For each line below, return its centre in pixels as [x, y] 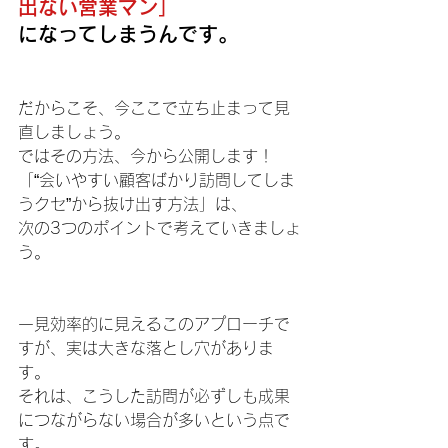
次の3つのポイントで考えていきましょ [159, 228]
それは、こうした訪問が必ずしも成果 [154, 396]
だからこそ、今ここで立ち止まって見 [154, 108]
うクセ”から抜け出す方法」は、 [132, 204]
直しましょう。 [74, 132]
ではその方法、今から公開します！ [146, 156]
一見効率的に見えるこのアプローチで [154, 324]
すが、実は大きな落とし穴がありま [146, 348]
